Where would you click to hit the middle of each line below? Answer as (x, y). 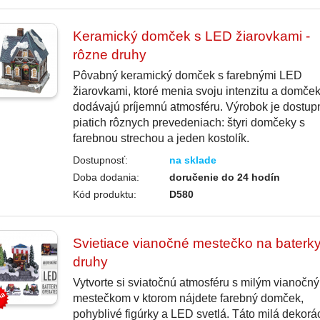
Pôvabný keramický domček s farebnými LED (187, 76)
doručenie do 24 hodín (225, 177)
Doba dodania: (106, 177)
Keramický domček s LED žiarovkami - (191, 36)
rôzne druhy (109, 55)
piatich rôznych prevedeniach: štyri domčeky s (189, 123)
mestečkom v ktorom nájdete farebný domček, (188, 299)
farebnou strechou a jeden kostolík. (161, 139)
